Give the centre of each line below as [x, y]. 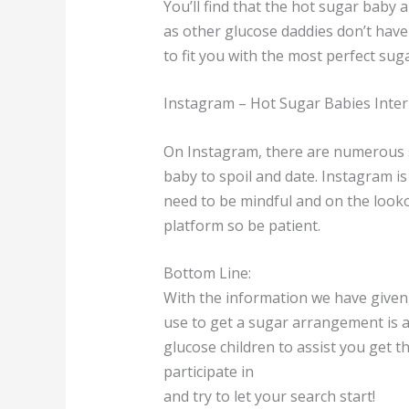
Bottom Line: [207, 273]
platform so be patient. [241, 225]
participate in [208, 372]
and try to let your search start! [269, 397]
